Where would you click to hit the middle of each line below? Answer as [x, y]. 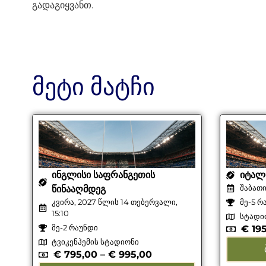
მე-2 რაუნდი [75, 228]
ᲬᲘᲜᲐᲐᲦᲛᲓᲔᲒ [79, 189]
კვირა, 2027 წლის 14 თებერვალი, [115, 202]
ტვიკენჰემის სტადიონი [96, 242]
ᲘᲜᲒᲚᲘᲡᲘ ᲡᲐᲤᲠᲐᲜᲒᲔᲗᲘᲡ [104, 175]
